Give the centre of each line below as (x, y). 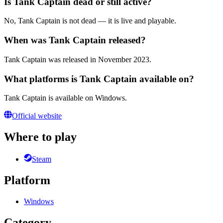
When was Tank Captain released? (75, 40)
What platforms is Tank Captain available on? (99, 79)
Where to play (40, 137)
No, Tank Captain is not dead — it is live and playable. (90, 21)
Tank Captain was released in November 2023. (78, 59)
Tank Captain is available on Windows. (65, 98)
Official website (37, 116)
